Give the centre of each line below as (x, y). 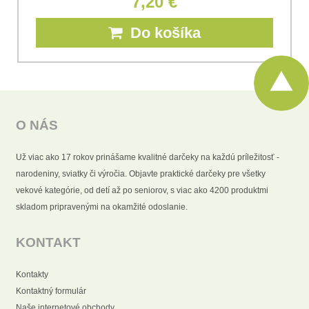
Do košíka (161, 32)
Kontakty (32, 274)
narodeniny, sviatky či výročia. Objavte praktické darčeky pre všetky (141, 173)
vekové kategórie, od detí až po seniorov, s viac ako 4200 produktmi (142, 190)
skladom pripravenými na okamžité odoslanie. (102, 207)
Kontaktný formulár (51, 291)
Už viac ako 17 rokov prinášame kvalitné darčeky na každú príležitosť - (148, 157)
